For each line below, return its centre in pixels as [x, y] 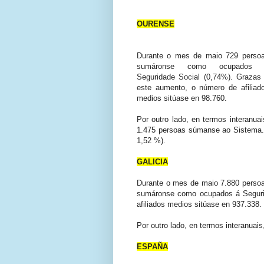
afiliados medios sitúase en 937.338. [199, 204]
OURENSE [156, 24]
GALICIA [152, 161]
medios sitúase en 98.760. [182, 98]
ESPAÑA [152, 246]
